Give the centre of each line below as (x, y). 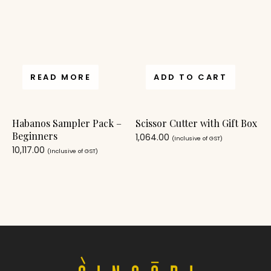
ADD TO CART (191, 77)
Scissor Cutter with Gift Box (196, 123)
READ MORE (61, 77)
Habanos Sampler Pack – (67, 123)
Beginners (35, 135)
